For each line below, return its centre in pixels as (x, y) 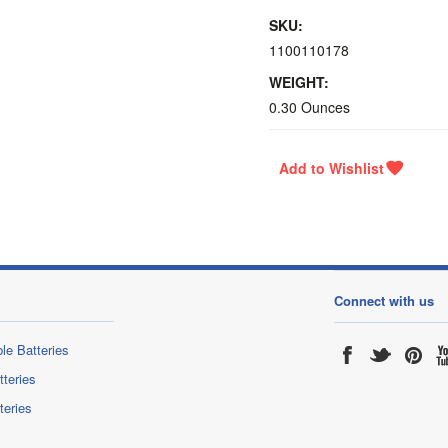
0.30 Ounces (309, 107)
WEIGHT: (299, 82)
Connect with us (384, 301)
